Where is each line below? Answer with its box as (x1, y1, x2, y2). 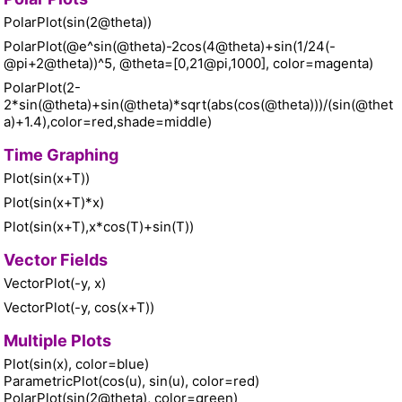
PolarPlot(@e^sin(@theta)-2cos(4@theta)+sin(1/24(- (4, 38, 336, 56)
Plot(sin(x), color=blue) (4, 355, 153, 373)
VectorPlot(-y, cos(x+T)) (4, 299, 154, 317)
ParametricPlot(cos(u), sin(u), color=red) (4, 372, 263, 390)
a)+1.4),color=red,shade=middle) (4, 113, 212, 131)
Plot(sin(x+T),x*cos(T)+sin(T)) (4, 218, 194, 236)
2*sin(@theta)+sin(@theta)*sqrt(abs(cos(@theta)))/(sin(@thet (4, 96, 393, 114)
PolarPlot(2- (4, 79, 81, 97)
